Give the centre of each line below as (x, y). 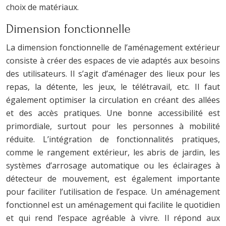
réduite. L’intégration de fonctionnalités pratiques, (113, 139)
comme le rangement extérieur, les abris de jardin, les (113, 152)
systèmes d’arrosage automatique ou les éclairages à (113, 165)
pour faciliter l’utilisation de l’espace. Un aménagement (113, 191)
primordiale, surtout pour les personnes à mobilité (113, 126)
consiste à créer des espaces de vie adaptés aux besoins (113, 60)
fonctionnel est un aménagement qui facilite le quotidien (113, 205)
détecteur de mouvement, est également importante (113, 178)
